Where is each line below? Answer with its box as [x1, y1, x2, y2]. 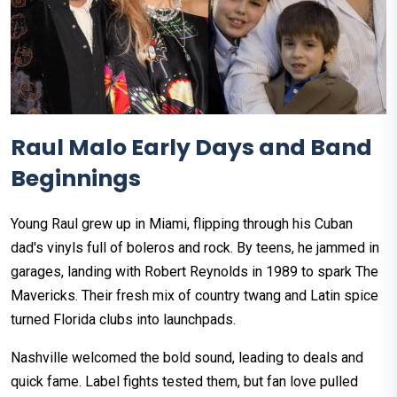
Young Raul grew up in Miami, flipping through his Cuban [11, 215, 353, 233]
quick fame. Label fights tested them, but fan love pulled [11, 373, 358, 391]
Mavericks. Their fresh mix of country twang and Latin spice [11, 287, 378, 305]
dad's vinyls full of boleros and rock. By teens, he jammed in [11, 239, 379, 257]
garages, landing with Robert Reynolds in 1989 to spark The [11, 263, 378, 281]
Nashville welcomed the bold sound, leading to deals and [11, 349, 363, 367]
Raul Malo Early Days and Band [11, 132, 372, 164]
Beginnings [11, 163, 141, 195]
